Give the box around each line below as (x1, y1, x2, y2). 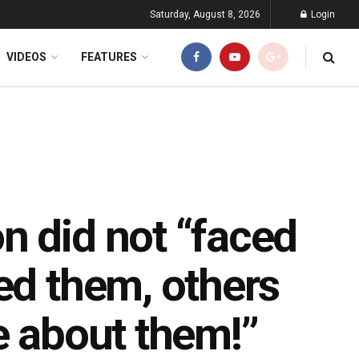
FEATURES (81, 50, 137, 63)
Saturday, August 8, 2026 (150, 9, 260, 20)
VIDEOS (6, 50, 46, 63)
